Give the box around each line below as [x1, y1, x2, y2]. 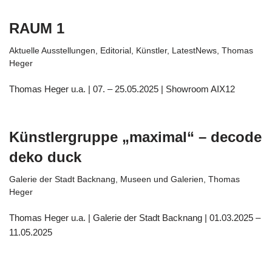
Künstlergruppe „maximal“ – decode [9, 129, 262, 145]
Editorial [100, 46, 131, 55]
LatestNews [172, 46, 217, 55]
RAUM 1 [9, 20, 64, 36]
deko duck [9, 149, 81, 165]
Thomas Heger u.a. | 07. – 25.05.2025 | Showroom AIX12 [9, 84, 235, 94]
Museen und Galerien [120, 175, 203, 184]
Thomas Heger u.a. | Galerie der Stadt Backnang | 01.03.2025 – [9, 212, 260, 223]
